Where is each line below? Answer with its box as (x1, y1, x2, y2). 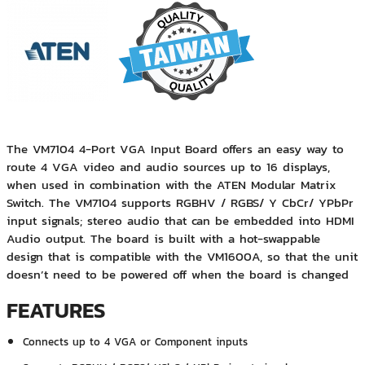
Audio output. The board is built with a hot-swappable (6, 229, 320, 248)
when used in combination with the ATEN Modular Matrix (6, 175, 336, 195)
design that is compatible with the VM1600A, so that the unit (6, 247, 358, 266)
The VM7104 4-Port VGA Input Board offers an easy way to (6, 139, 344, 159)
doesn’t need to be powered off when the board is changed (6, 265, 349, 284)
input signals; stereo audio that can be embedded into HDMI (6, 211, 354, 231)
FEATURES (6, 294, 105, 327)
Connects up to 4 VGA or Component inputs (22, 333, 248, 350)
